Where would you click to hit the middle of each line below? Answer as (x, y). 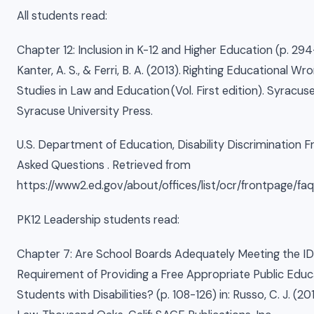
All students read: (62, 16)
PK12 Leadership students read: (98, 220)
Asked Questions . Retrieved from (104, 165)
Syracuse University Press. (86, 111)
